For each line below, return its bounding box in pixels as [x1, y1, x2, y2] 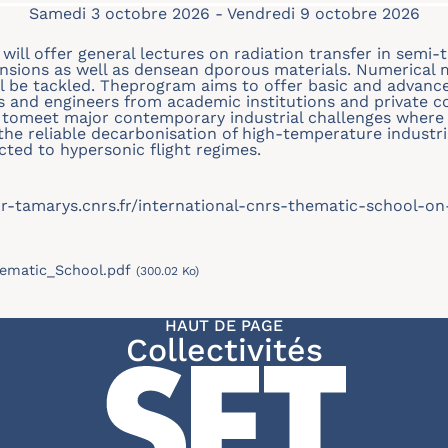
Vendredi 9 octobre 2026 [226, 4, 420, 23]
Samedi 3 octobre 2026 [28, 4, 210, 23]
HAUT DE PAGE [165, 316, 283, 335]
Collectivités [125, 331, 323, 369]
